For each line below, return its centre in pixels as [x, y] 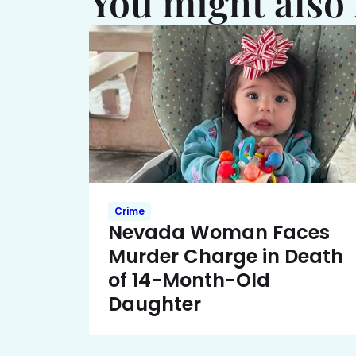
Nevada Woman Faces [219, 233]
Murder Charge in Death [226, 257]
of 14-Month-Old [189, 281]
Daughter [155, 304]
